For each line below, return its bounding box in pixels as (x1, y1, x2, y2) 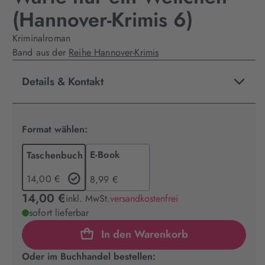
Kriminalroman (12, 31, 71, 45)
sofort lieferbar (29, 206, 89, 219)
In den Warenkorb (101, 226, 188, 242)
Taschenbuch (27, 148, 83, 162)
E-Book (90, 148, 120, 161)
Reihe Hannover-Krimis (69, 46, 159, 59)
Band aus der (12, 46, 69, 59)
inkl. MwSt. (66, 191, 110, 205)
